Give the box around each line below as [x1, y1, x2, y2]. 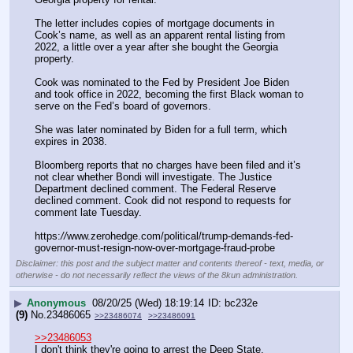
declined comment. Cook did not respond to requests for [35, 195, 291, 207]
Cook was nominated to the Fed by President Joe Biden [35, 76, 289, 89]
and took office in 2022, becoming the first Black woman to [35, 88, 303, 101]
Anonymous [27, 296, 86, 309]
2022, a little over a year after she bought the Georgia [35, 40, 278, 53]
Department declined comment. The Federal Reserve [35, 183, 276, 195]
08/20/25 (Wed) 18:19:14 [92, 296, 204, 309]
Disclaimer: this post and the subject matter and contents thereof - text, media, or [16, 258, 324, 269]
